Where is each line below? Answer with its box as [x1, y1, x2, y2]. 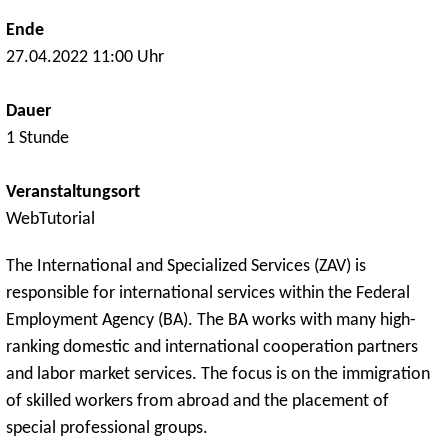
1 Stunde [6, 128, 69, 148]
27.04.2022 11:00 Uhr [6, 47, 164, 67]
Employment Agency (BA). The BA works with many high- [6, 310, 416, 330]
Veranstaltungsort [6, 182, 140, 202]
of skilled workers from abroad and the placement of [6, 391, 389, 411]
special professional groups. [6, 418, 208, 438]
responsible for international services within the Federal [6, 283, 410, 303]
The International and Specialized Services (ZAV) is [6, 256, 366, 276]
